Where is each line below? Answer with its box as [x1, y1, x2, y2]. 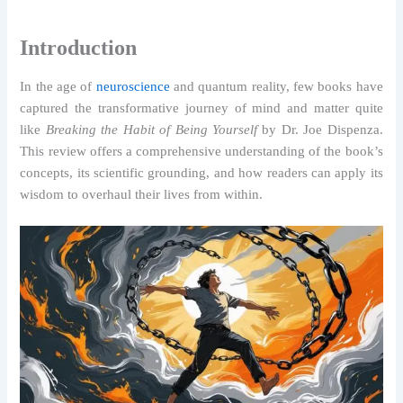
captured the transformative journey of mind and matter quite [20, 100, 383, 115]
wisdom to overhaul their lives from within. [20, 186, 264, 201]
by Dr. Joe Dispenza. [256, 121, 383, 137]
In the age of [20, 78, 96, 94]
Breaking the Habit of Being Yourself [45, 121, 257, 137]
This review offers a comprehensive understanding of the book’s [20, 143, 383, 158]
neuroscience [95, 78, 170, 94]
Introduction [20, 36, 138, 60]
